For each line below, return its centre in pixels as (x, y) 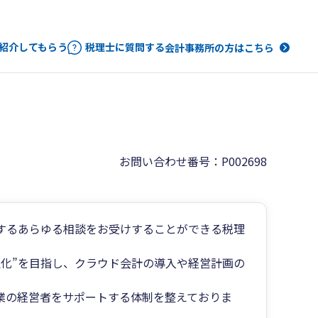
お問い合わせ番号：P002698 (193, 161)
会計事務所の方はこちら (219, 48)
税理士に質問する (125, 47)
